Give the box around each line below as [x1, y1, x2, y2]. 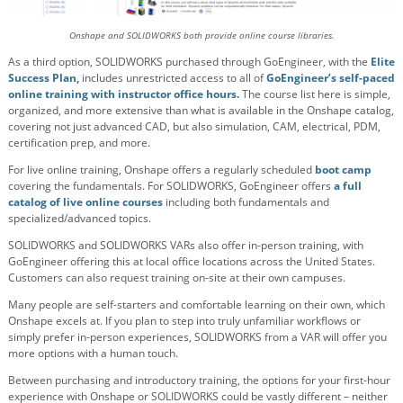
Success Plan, [8, 69, 79, 85]
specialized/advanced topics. [8, 210, 151, 226]
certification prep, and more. [8, 134, 150, 150]
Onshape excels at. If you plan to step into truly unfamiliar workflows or [8, 312, 361, 328]
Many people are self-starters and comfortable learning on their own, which [8, 296, 385, 312]
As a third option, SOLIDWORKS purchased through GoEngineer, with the [8, 53, 371, 69]
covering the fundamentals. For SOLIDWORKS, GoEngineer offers [8, 177, 331, 193]
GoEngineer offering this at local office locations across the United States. [8, 253, 375, 269]
